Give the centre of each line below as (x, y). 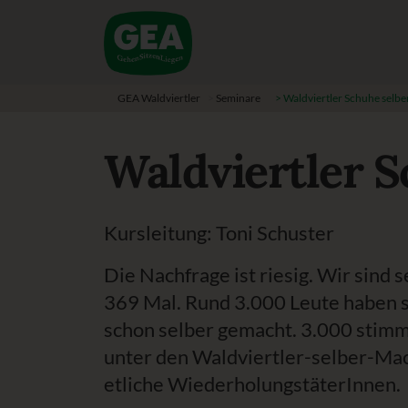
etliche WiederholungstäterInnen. (252, 384)
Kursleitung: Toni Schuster (219, 233)
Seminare (238, 98)
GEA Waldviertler (159, 98)
